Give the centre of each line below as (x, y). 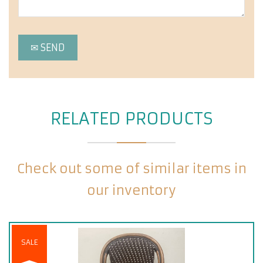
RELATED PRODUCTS (131, 119)
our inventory (131, 190)
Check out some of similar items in (131, 169)
